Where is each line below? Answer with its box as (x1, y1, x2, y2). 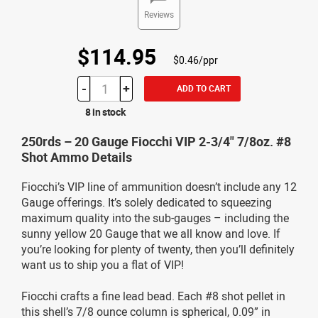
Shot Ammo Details (21, 148, 132, 165)
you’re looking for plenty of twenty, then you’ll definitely (21, 241, 295, 257)
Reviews (144, 8, 174, 20)
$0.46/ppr (173, 53, 218, 67)
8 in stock (84, 104, 126, 119)
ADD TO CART (176, 82, 231, 94)
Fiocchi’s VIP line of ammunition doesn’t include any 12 (21, 178, 297, 194)
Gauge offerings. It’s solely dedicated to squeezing (21, 194, 272, 210)
